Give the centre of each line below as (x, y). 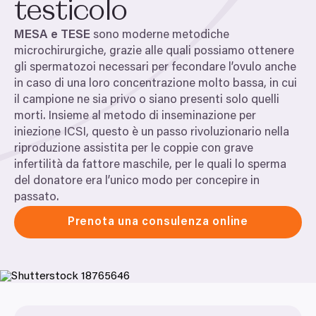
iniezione (39, 133)
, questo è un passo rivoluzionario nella (188, 133)
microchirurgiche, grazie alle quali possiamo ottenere (154, 52)
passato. (36, 198)
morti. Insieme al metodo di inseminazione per (135, 117)
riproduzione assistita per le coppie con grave (134, 149)
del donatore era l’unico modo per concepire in (137, 182)
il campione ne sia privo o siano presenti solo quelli (147, 101)
